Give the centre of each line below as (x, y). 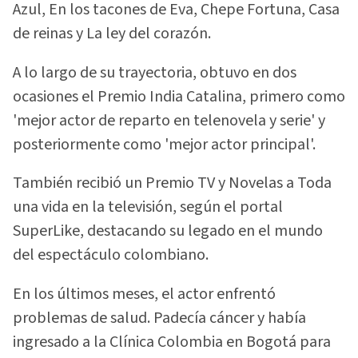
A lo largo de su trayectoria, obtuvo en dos (155, 72)
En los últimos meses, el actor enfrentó (144, 294)
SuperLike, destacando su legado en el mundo (168, 231)
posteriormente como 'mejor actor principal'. (164, 144)
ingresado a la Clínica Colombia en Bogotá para (172, 342)
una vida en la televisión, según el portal (148, 207)
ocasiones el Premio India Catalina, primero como (179, 96)
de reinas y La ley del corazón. (112, 34)
